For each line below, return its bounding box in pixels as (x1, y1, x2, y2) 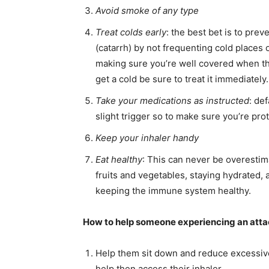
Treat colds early (95, 26, 166, 38)
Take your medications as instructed (95, 95, 249, 107)
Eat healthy (95, 154, 142, 166)
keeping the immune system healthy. (95, 185, 251, 197)
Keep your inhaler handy (95, 132, 199, 144)
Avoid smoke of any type (95, 5, 199, 17)
